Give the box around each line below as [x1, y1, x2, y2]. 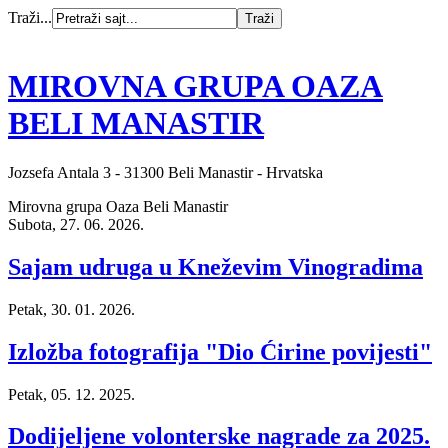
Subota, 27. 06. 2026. [8, 215, 144, 233]
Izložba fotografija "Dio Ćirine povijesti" [8, 338, 432, 365]
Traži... [8, 9, 52, 26]
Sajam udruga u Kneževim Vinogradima [8, 253, 423, 280]
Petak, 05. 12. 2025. [8, 385, 135, 403]
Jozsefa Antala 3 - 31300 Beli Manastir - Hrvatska [8, 163, 323, 181]
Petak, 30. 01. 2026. [8, 300, 135, 318]
